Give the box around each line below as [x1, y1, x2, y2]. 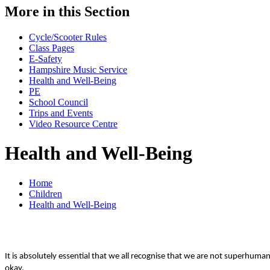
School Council [29, 96, 88, 107]
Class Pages [29, 42, 74, 53]
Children [29, 188, 62, 199]
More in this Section [5, 3, 130, 19]
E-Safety [29, 53, 62, 64]
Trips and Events [29, 107, 93, 118]
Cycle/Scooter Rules [29, 31, 107, 42]
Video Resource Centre [29, 118, 118, 129]
